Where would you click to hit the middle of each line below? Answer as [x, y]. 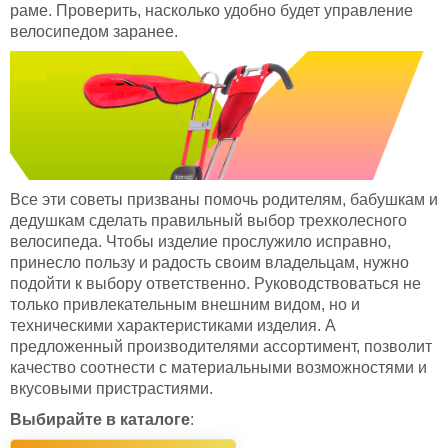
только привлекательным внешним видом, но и [185, 305]
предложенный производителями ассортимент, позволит [221, 347]
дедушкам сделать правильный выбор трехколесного [208, 221]
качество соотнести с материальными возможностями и [218, 368]
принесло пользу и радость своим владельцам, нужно [209, 263]
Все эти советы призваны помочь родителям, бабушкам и [224, 200]
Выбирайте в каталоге [100, 419]
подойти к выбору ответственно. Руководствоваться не [215, 284]
